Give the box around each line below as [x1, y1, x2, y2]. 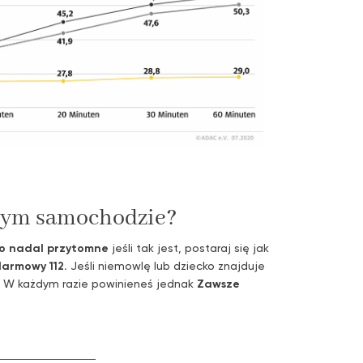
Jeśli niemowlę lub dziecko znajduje [67, 258, 265, 272]
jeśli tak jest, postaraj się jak [109, 240, 269, 254]
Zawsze [197, 275, 240, 291]
